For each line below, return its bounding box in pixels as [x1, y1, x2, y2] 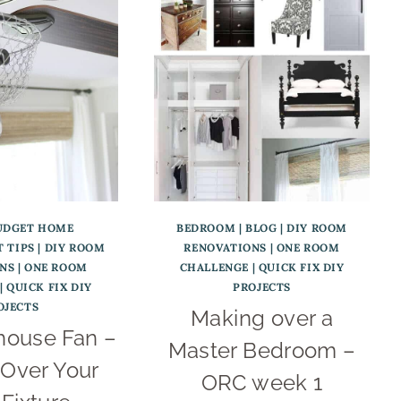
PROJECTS [233, 280, 291, 294]
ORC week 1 [200, 370, 323, 397]
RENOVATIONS [183, 241, 268, 255]
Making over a [191, 305, 334, 332]
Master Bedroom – [167, 337, 356, 364]
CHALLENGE [179, 260, 249, 275]
